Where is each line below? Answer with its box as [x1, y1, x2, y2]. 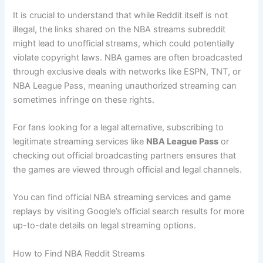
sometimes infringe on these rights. [13, 94, 155, 105]
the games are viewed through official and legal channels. [13, 164, 242, 176]
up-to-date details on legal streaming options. [13, 220, 197, 231]
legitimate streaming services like [13, 136, 147, 147]
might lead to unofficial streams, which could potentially [13, 38, 235, 49]
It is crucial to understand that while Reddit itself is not [13, 9, 228, 21]
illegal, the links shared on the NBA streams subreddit [13, 23, 226, 35]
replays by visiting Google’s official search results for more [13, 206, 245, 217]
